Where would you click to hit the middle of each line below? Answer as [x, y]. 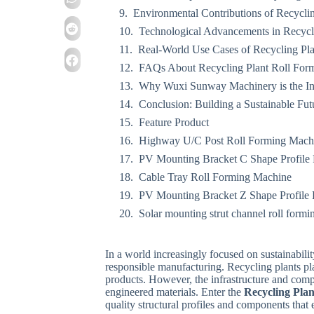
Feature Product [173, 122]
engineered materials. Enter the [174, 292]
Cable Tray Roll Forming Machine [215, 177]
